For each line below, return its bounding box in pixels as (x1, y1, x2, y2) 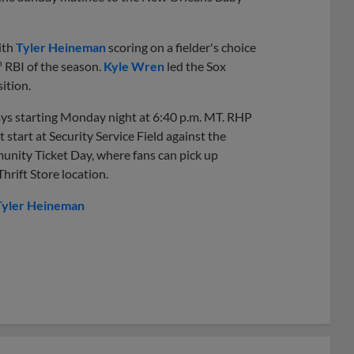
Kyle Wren (104, 58, 164, 73)
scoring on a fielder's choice (106, 39, 256, 55)
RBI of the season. (2, 58, 104, 73)
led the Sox (164, 58, 226, 73)
